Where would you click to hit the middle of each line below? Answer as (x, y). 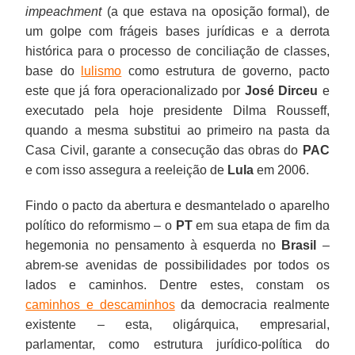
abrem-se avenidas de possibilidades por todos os (177, 265)
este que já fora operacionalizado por (135, 90)
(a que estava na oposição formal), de (216, 11)
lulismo (101, 71)
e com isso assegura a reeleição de (127, 170)
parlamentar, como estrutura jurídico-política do (177, 344)
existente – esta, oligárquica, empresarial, (177, 324)
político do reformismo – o (101, 225)
